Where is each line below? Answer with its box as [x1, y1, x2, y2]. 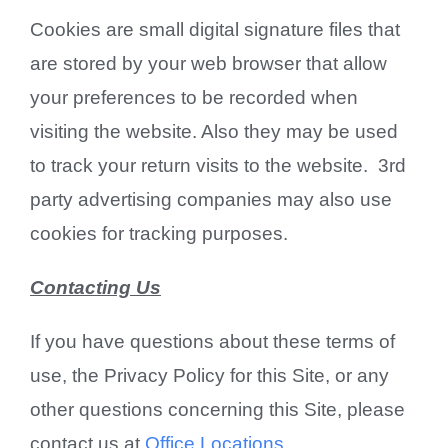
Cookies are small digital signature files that [29, 18, 400, 40]
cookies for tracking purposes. [29, 222, 288, 244]
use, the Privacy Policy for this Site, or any [29, 364, 389, 386]
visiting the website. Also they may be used [29, 120, 398, 142]
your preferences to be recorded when [29, 86, 358, 108]
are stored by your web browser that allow [29, 52, 387, 74]
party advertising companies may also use [29, 188, 392, 210]
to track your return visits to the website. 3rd [29, 154, 406, 176]
